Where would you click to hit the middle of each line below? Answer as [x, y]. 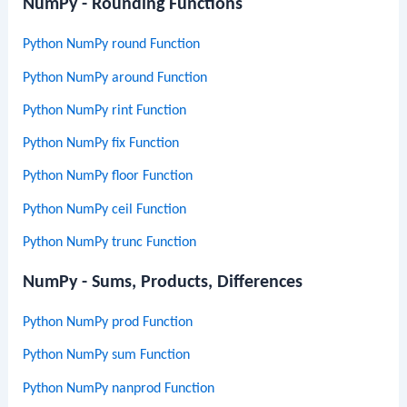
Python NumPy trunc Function [110, 243]
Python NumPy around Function [115, 78]
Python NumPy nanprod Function [119, 388]
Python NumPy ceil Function [105, 209]
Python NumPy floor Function [108, 177]
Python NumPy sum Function [107, 356]
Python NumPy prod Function [108, 323]
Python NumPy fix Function [101, 144]
